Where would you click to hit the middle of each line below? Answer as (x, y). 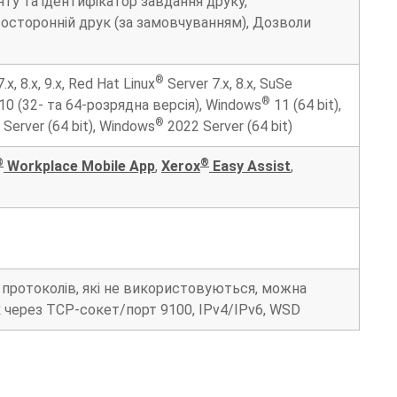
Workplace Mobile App (79, 166)
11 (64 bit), (306, 105)
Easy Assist (250, 166)
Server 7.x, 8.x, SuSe (228, 83)
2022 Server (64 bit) (228, 126)
